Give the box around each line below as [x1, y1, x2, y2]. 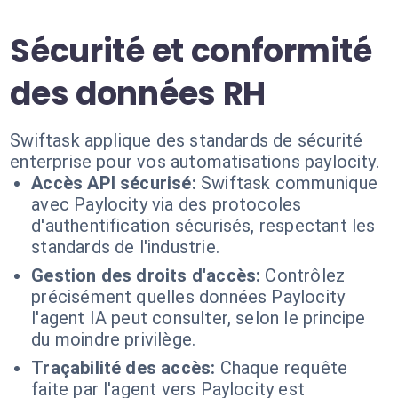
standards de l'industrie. [31, 236, 219, 258]
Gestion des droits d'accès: [31, 265, 261, 286]
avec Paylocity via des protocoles [31, 194, 302, 215]
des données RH [10, 71, 267, 116]
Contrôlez [265, 265, 346, 286]
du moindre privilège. [31, 329, 196, 350]
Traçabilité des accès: [31, 357, 216, 378]
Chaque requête [219, 357, 348, 378]
